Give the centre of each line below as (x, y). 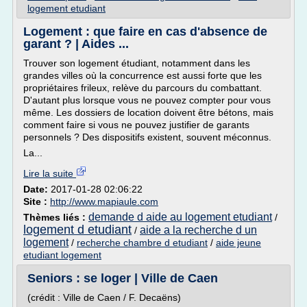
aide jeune (238, 243)
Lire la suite (50, 173)
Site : (37, 201)
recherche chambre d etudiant (142, 243)
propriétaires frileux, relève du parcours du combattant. (143, 88)
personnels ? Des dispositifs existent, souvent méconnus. (147, 137)
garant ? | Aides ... (76, 44)
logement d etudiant (77, 230)
